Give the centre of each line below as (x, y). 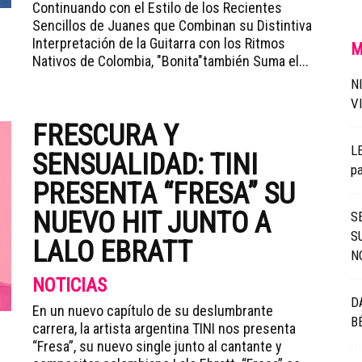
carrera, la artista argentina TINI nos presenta (164, 328)
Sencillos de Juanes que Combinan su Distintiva (172, 25)
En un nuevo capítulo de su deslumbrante (153, 311)
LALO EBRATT (112, 252)
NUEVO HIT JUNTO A (152, 223)
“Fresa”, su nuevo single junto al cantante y (157, 346)
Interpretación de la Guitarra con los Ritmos (159, 43)
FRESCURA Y (105, 136)
